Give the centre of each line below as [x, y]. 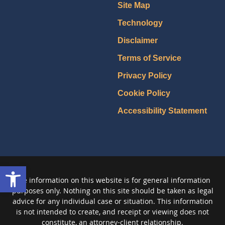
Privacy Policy [145, 76]
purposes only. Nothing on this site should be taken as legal [113, 192]
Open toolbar [32, 171]
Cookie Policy [144, 93]
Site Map [134, 6]
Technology [140, 23]
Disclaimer [138, 41]
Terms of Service [149, 58]
